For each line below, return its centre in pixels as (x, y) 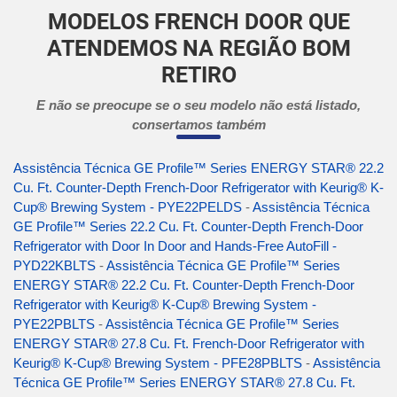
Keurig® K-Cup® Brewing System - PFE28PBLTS (158, 363)
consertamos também (198, 125)
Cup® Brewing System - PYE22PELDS (128, 207)
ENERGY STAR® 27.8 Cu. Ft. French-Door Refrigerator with (189, 344)
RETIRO (198, 75)
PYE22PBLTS (54, 324)
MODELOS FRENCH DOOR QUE (198, 22)
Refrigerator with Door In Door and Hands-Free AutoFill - (175, 246)
